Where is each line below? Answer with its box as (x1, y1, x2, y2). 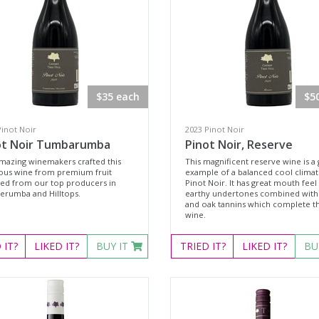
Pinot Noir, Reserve (184, 137, 293, 152)
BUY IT (95, 239, 131, 253)
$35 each (95, 90, 140, 103)
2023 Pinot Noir (184, 124, 244, 135)
